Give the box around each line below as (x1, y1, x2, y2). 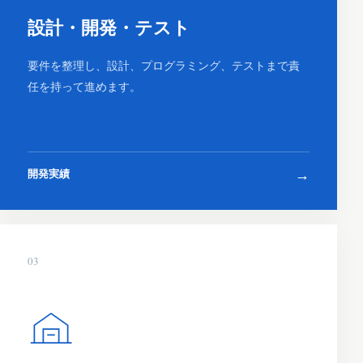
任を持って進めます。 (28, 80, 141, 93)
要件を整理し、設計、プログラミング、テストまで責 (28, 59, 300, 72)
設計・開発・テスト (28, 18, 190, 38)
